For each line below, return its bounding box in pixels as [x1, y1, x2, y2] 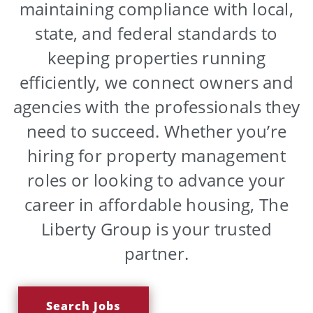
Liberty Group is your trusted [41, 217, 272, 240]
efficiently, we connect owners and [19, 71, 294, 94]
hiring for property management [27, 144, 286, 167]
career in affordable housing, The [24, 193, 289, 216]
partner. [124, 242, 189, 265]
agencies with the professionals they [13, 95, 300, 118]
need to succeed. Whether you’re [26, 119, 287, 143]
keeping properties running [47, 46, 266, 69]
